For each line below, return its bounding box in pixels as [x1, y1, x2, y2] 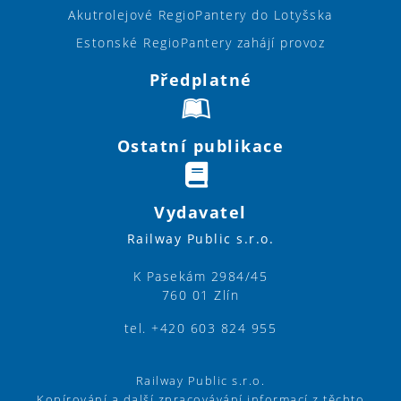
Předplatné [149, 68, 252, 90]
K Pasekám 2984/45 [132, 267, 269, 285]
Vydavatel [154, 200, 247, 223]
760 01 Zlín [161, 286, 240, 303]
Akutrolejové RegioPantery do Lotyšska [68, 5, 333, 23]
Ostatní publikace [116, 134, 285, 157]
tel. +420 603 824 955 [124, 319, 277, 337]
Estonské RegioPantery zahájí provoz [75, 33, 326, 51]
